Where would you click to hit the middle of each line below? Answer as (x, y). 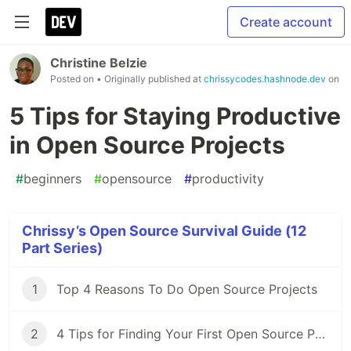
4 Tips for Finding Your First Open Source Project (320, 334)
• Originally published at (150, 79)
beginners (52, 179)
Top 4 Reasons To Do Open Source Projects (187, 289)
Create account (286, 22)
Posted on (73, 79)
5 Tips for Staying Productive (175, 116)
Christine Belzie (99, 63)
